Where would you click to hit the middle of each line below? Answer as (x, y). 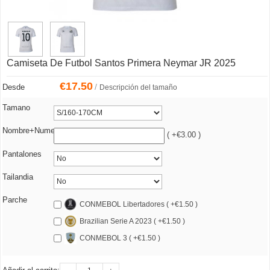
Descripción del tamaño (138, 88)
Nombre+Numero (32, 131)
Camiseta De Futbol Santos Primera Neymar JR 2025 (121, 63)
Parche (15, 199)
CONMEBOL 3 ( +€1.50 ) (120, 238)
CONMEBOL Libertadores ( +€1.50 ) (139, 204)
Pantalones (22, 154)
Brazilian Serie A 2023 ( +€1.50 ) (132, 221)
